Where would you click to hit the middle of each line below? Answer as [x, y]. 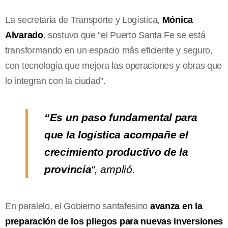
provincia [68, 169]
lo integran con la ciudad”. [55, 81]
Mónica [177, 20]
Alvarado [24, 35]
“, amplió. [113, 169]
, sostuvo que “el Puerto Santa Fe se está [124, 35]
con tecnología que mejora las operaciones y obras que [114, 65]
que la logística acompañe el [116, 134]
